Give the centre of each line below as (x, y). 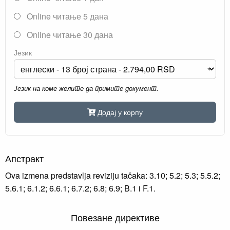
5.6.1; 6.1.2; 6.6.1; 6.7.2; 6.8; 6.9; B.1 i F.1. (80, 188)
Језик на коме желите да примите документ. (86, 88)
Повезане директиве (115, 217)
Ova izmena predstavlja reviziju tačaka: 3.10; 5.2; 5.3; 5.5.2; (113, 176)
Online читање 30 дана (69, 34)
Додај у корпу (120, 111)
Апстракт (24, 158)
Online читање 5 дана (66, 16)
